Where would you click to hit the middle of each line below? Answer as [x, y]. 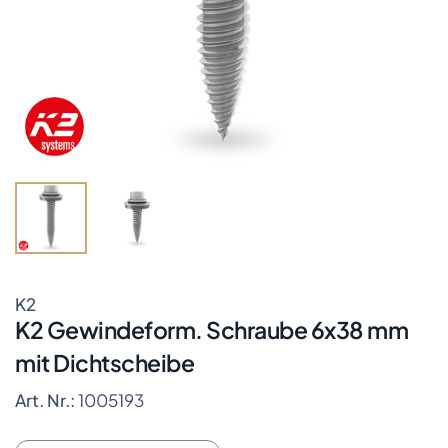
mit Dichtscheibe [104, 362]
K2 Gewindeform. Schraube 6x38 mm [211, 329]
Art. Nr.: [46, 399]
